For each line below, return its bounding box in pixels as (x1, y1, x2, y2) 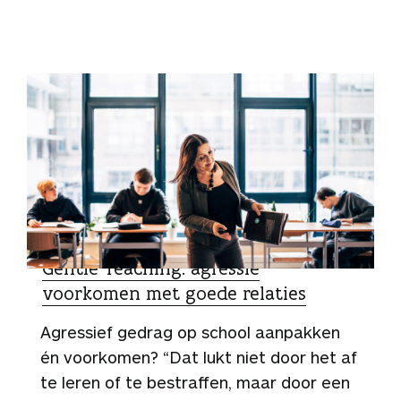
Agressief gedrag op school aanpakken (40, 322, 340, 343)
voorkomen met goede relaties (42, 281, 306, 306)
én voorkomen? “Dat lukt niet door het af (40, 347, 357, 368)
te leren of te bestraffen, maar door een (40, 372, 350, 393)
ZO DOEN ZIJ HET (46, 235, 148, 253)
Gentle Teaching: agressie (42, 256, 260, 281)
